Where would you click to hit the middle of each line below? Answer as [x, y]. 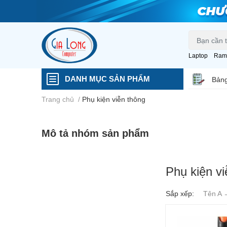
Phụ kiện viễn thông [114, 99]
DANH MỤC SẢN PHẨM [107, 79]
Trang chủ [58, 99]
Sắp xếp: [180, 194]
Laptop [198, 56]
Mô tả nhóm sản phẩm [95, 133]
